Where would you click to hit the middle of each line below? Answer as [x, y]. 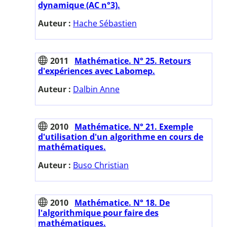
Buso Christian [101, 165]
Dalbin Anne [96, 89]
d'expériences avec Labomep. [97, 71]
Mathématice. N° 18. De [122, 202]
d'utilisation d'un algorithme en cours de [121, 137]
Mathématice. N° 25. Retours [133, 61]
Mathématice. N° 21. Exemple [134, 126]
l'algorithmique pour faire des [98, 213]
